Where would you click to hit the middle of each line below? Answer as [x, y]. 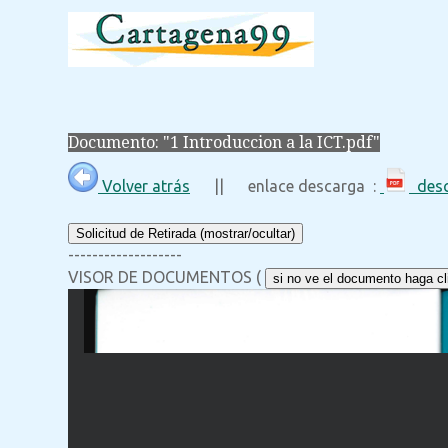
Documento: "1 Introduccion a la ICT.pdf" [224, 143]
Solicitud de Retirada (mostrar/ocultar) [185, 234]
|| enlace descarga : [285, 186]
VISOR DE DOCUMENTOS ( [166, 277]
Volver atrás [144, 186]
